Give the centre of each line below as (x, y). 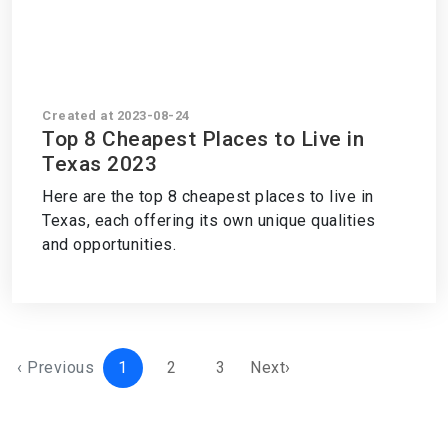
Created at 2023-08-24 (116, 115)
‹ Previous (55, 367)
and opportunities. (109, 244)
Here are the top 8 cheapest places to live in (208, 196)
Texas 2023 (99, 164)
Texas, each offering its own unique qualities (209, 220)
